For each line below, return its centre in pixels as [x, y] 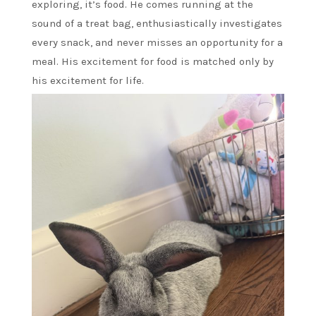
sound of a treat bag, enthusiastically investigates [157, 23]
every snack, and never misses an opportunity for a [157, 42]
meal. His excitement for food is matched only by [153, 61]
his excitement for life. [88, 80]
